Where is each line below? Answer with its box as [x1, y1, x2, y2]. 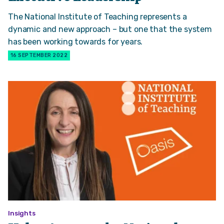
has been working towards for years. [8, 37, 143, 47]
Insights [8, 209, 35, 217]
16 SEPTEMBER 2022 [10, 52, 68, 59]
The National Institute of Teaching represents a [8, 12, 187, 22]
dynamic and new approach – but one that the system [8, 24, 212, 34]
